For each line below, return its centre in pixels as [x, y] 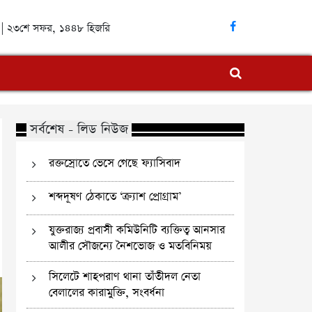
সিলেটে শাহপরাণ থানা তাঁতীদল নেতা [125, 277]
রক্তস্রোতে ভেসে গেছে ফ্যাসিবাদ [115, 163]
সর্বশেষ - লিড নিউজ [79, 129]
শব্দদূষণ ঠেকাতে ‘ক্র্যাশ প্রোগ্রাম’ [115, 197]
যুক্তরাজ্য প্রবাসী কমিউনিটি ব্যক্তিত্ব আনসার [137, 230]
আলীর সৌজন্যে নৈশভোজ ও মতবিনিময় [131, 246]
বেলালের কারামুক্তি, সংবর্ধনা [107, 293]
